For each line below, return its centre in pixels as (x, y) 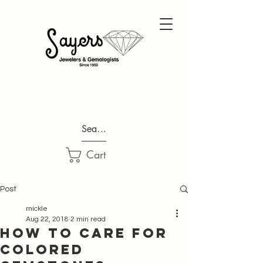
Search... (100, 129)
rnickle (37, 209)
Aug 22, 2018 (47, 219)
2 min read (88, 219)
